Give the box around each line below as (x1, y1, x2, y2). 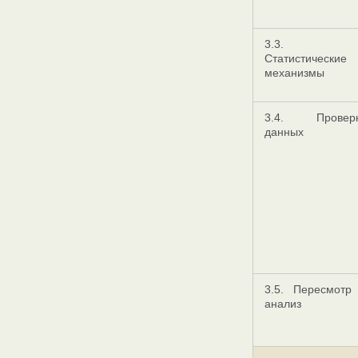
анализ (265, 297, 301, 310)
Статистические (265, 52, 347, 65)
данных (265, 125, 304, 138)
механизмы (265, 66, 324, 79)
